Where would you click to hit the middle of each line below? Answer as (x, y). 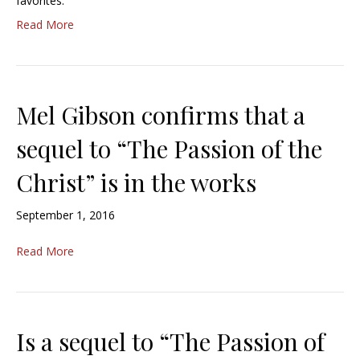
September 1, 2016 (65, 215)
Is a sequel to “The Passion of (170, 342)
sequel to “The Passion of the (169, 149)
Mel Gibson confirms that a (161, 115)
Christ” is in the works (136, 183)
